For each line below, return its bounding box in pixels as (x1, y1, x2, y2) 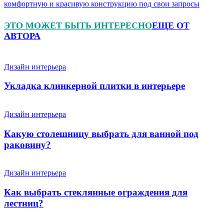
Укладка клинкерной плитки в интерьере (4, 80, 185, 91)
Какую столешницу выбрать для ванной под (4, 128, 198, 139)
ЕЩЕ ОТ (152, 20, 189, 30)
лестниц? (4, 198, 43, 209)
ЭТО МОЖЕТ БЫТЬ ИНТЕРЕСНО (4, 20, 152, 30)
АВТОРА (4, 30, 40, 41)
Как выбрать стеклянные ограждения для (4, 187, 187, 198)
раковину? (4, 139, 51, 150)
